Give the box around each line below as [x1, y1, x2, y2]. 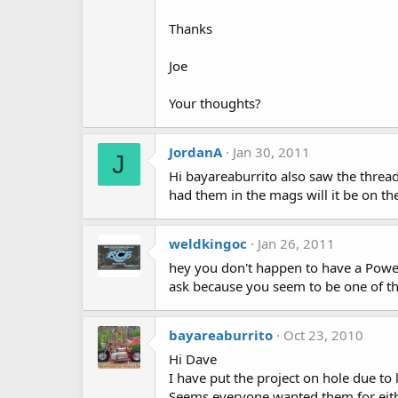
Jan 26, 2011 [258, 235, 335, 252]
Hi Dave [169, 350, 217, 368]
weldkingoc [169, 235, 247, 252]
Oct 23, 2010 [283, 326, 363, 344]
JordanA [169, 143, 222, 161]
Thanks [169, 20, 212, 37]
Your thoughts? [169, 94, 261, 112]
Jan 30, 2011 [233, 143, 310, 161]
